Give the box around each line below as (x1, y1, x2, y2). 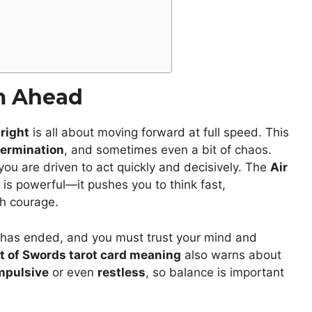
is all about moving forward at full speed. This (29, 125, 289, 140)
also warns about (181, 247, 281, 262)
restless (97, 265, 146, 279)
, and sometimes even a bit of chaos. (64, 143, 272, 157)
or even (49, 265, 97, 279)
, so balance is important (146, 265, 284, 279)
